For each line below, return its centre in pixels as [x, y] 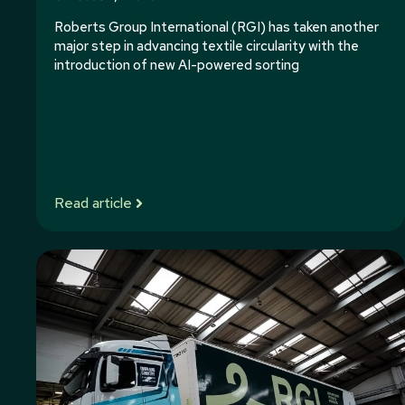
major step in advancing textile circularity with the [207, 46]
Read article [93, 202]
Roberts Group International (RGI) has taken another [217, 27]
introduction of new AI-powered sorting [177, 65]
